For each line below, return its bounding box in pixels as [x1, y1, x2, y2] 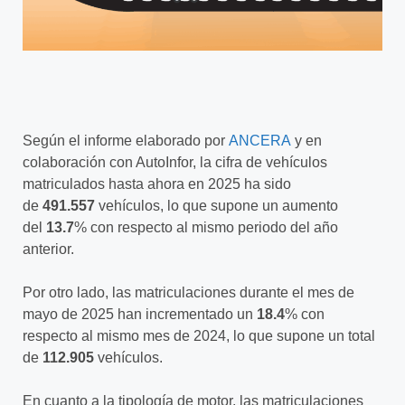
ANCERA [229, 132, 291, 148]
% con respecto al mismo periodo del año [74, 219, 338, 235]
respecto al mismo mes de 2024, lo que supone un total [23, 327, 375, 344]
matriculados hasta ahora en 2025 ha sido [23, 175, 291, 192]
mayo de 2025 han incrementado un [23, 306, 257, 322]
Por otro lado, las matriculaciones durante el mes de [23, 284, 354, 300]
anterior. [23, 240, 74, 257]
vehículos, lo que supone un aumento [99, 197, 338, 213]
